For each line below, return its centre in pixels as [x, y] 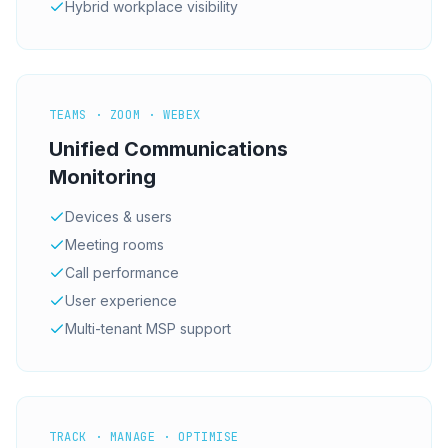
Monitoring [102, 177]
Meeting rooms [114, 245]
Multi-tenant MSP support [148, 329]
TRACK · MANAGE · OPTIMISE [144, 437]
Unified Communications [168, 149]
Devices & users [118, 217]
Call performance [122, 273]
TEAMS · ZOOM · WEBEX [125, 115]
